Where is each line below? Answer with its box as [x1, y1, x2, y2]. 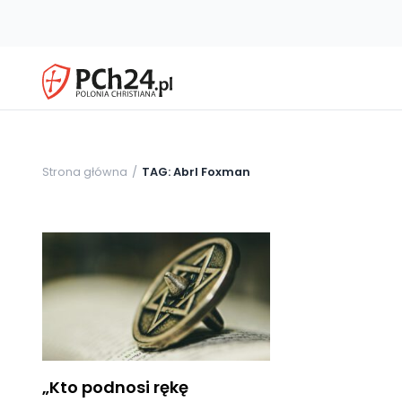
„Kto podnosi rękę [42, 375, 188, 398]
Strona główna [42, 163, 127, 179]
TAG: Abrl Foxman [142, 163, 250, 179]
